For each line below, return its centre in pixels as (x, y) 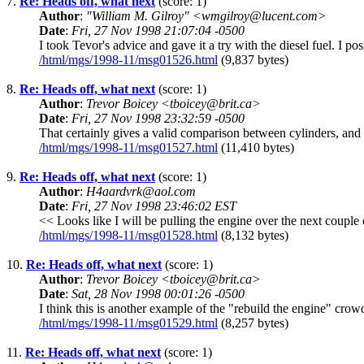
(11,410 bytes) (256, 148)
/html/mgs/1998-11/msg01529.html (128, 323)
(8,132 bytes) (253, 236)
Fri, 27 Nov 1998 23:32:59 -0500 (158, 119)
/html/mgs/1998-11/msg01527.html (128, 148)
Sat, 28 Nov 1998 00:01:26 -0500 (158, 294)
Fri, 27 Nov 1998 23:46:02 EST (154, 206)
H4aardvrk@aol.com (141, 192)
